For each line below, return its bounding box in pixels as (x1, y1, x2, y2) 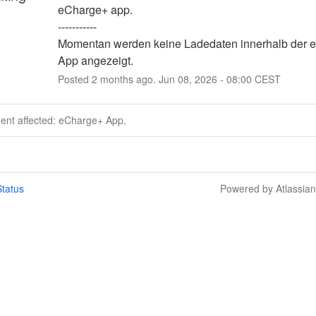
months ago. (97, 71, 159, 86)
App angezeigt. (57, 51, 133, 68)
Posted (57, 71, 92, 86)
